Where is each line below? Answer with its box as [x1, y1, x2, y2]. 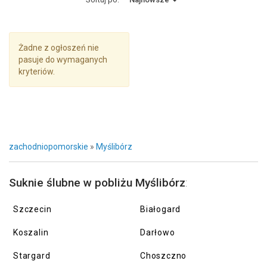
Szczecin [13, 204, 52, 214]
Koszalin [13, 228, 49, 237]
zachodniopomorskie [9, 142, 88, 151]
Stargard [13, 251, 51, 260]
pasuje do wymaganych [18, 55, 107, 64]
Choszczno [140, 251, 187, 260]
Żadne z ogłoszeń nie [18, 43, 99, 52]
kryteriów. [18, 67, 55, 76]
